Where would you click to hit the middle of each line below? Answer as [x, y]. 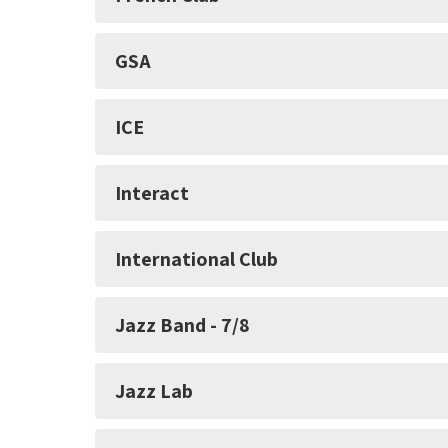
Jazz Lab [154, 391]
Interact [152, 193]
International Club [196, 259]
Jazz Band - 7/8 [182, 325]
